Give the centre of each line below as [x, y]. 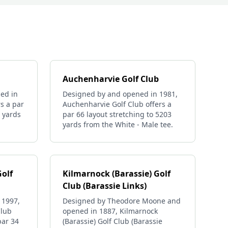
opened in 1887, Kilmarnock [110, 211]
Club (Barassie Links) [105, 186]
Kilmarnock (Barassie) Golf [117, 174]
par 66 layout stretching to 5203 [117, 114]
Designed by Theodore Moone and [122, 201]
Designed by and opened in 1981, [120, 94]
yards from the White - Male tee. [118, 124]
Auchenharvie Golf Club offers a [117, 104]
